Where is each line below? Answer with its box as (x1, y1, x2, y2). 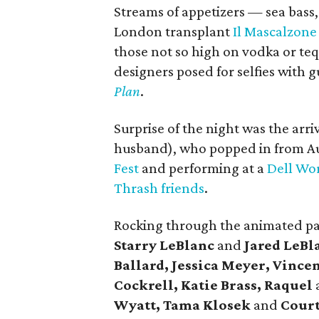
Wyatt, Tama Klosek (114, 296, 251, 313)
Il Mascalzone (233, 23, 318, 40)
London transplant (114, 23, 234, 40)
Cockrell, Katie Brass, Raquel (114, 276, 313, 293)
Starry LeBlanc (114, 236, 215, 253)
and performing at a (139, 159, 268, 177)
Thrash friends (114, 179, 205, 197)
